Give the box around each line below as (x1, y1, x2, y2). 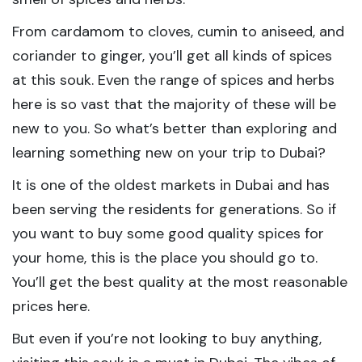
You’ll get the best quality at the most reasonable (12, 272, 347, 292)
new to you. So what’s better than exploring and (12, 119, 337, 138)
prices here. (12, 297, 94, 316)
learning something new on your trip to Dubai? (12, 143, 330, 162)
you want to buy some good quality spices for (12, 224, 324, 243)
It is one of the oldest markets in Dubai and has (12, 175, 330, 195)
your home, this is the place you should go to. (12, 248, 318, 267)
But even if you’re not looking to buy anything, (12, 329, 322, 348)
